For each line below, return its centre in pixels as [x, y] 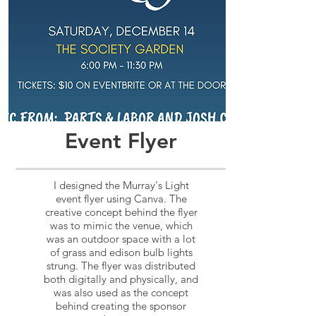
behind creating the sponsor [121, 306]
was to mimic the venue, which [121, 225]
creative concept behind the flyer [121, 212]
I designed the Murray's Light [121, 185]
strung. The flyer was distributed [121, 266]
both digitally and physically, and [121, 279]
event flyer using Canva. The [121, 199]
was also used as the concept [121, 292]
